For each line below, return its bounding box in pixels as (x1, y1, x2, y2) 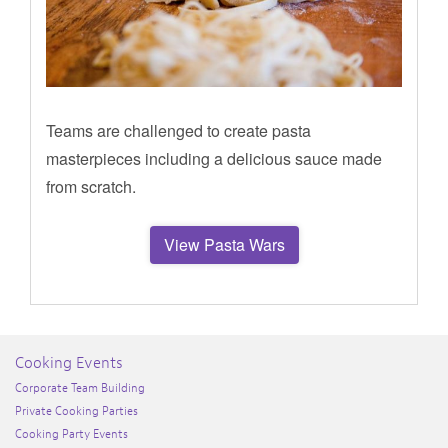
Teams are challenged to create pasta (46, 118, 311, 142)
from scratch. (46, 174, 136, 198)
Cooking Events (15, 352, 123, 373)
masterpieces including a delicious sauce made (46, 146, 382, 170)
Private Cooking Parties (15, 402, 138, 419)
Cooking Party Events (15, 425, 128, 442)
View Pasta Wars (163, 232, 285, 256)
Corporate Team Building (15, 379, 145, 396)
